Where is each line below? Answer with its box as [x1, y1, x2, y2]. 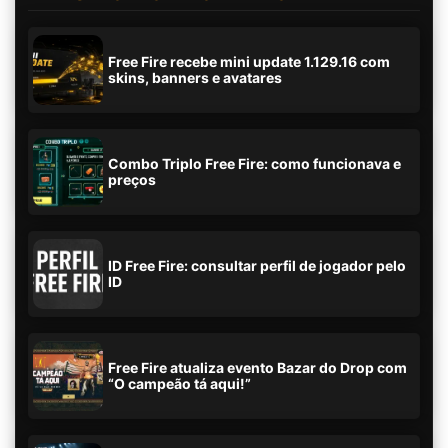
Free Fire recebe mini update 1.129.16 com [108, 53, 390, 70]
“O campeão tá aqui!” [108, 375, 251, 392]
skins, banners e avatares [108, 69, 282, 86]
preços [108, 171, 156, 188]
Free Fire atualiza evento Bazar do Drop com [108, 359, 407, 376]
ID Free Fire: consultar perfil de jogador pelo [108, 257, 406, 274]
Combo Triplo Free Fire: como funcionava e [108, 155, 401, 172]
